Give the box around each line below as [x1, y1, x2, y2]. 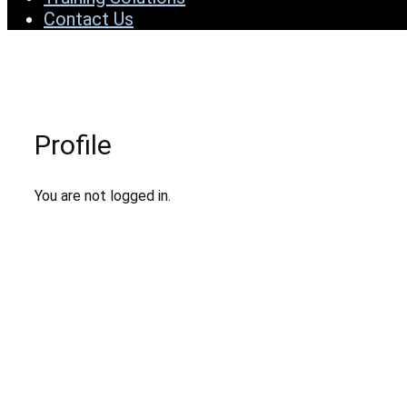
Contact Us [44, 8, 134, 30]
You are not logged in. [35, 187, 171, 204]
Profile [35, 129, 112, 161]
